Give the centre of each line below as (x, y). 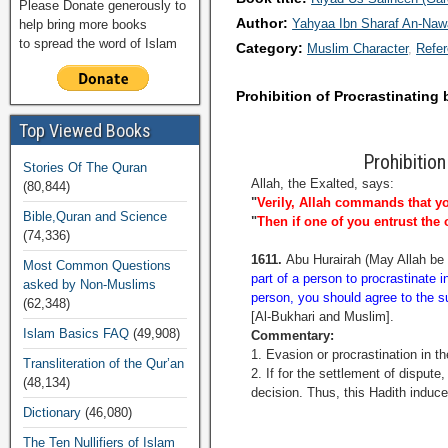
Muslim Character (358, 48)
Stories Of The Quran (85, 167)
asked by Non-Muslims (89, 284)
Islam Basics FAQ (76, 333)
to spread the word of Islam (98, 43)
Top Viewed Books (85, 130)
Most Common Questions (97, 265)
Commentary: (293, 335)
